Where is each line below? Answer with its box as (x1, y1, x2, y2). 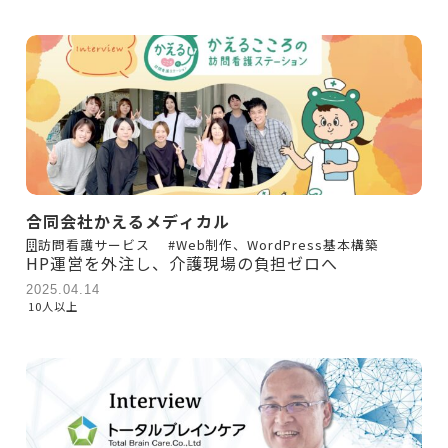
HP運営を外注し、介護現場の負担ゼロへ (26, 250, 339, 275)
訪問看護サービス (38, 234, 150, 254)
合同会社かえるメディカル (26, 208, 230, 233)
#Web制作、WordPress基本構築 (167, 234, 379, 254)
